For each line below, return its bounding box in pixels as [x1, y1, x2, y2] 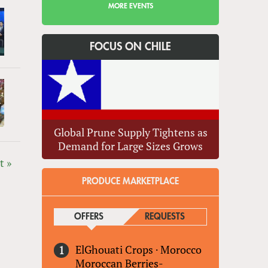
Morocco [160, 242, 202, 257]
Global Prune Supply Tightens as [53, 125, 208, 140]
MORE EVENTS [108, 2, 153, 10]
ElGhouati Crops [75, 242, 154, 257]
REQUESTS [144, 212, 185, 222]
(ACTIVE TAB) [103, 212, 153, 222]
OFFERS [74, 212, 103, 222]
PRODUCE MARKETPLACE [82, 177, 179, 187]
